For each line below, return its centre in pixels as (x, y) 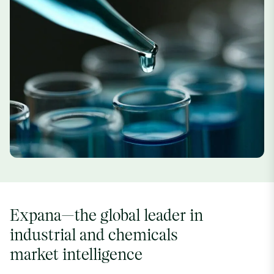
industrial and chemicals (94, 236)
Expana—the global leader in (106, 217)
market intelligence (76, 256)
